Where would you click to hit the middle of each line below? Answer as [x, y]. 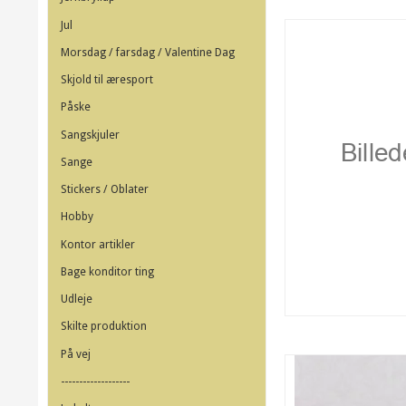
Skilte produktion [104, 327]
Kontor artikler [98, 244]
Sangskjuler [90, 135]
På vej [76, 354]
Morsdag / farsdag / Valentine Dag [148, 52]
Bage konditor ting [107, 271]
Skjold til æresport [107, 80]
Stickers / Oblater [105, 190]
